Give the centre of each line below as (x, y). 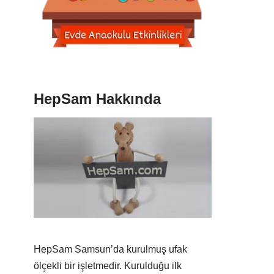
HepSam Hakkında (97, 99)
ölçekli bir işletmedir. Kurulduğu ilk (108, 265)
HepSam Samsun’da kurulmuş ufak (110, 249)
